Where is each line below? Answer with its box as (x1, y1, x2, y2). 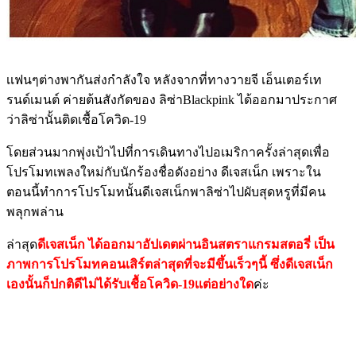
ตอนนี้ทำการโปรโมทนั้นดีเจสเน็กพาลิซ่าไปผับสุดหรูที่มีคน (6, 184, 326, 199)
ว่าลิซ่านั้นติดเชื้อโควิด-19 (6, 112, 146, 126)
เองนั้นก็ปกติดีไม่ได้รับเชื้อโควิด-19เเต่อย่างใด (6, 277, 253, 291)
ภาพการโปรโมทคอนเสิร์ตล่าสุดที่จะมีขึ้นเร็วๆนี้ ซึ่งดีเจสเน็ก (6, 257, 333, 271)
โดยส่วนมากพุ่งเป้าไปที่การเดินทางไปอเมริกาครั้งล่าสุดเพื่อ (6, 145, 330, 159)
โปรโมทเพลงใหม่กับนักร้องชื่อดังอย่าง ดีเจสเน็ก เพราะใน (6, 164, 321, 179)
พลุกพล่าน (6, 204, 64, 219)
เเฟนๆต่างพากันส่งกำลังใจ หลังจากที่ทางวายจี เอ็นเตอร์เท (6, 72, 322, 87)
